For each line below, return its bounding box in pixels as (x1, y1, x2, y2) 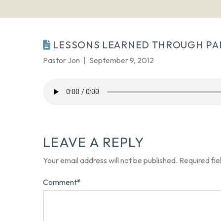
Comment (43, 177, 78, 187)
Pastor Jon (43, 55, 80, 66)
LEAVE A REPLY (43, 134, 144, 151)
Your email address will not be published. (43, 155, 178, 166)
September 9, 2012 (89, 55, 154, 66)
